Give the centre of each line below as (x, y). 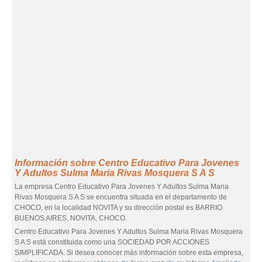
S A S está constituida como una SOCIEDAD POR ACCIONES (112, 242)
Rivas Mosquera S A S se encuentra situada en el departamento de (121, 197)
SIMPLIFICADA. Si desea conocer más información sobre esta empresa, (129, 253)
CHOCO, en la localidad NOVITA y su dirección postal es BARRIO (118, 208)
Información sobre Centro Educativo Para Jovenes (127, 163)
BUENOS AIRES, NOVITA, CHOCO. (71, 218)
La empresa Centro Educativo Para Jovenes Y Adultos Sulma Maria (122, 187)
